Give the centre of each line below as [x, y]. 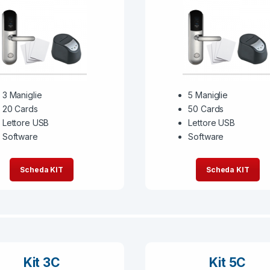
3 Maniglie [22, 95]
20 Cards [20, 109]
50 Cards [206, 109]
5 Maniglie [208, 95]
